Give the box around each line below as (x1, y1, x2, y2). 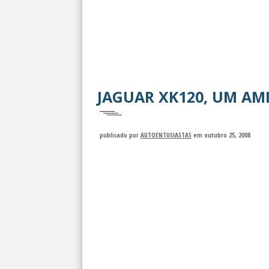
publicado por (100, 130, 141, 139)
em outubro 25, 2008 (193, 130, 250, 139)
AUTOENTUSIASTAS (141, 130, 192, 139)
